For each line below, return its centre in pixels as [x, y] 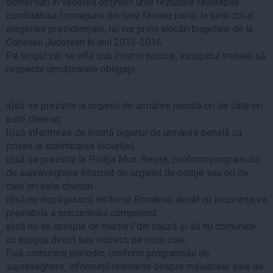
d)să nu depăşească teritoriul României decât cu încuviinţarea [136, 200]
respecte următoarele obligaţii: [71, 69]
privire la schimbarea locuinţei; [72, 146]
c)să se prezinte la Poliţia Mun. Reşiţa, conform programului [133, 160]
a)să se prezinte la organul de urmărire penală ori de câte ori [134, 106]
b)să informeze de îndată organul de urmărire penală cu [124, 133]
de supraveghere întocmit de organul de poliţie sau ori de [127, 173]
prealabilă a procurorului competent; [83, 213]
